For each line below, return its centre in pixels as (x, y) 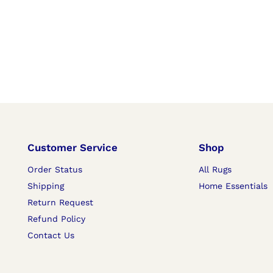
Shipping (46, 186)
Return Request (60, 202)
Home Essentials (233, 186)
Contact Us (51, 235)
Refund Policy (56, 218)
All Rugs (215, 169)
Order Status (55, 169)
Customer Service (73, 147)
